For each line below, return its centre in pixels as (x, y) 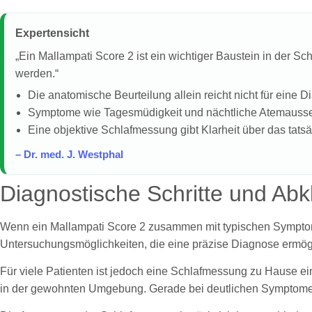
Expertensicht (52, 33)
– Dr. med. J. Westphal (69, 154)
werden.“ (37, 73)
